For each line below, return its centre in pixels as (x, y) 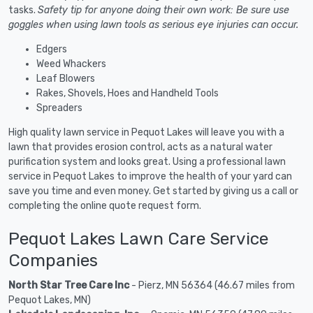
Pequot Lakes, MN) (50, 300)
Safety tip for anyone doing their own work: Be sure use (163, 10)
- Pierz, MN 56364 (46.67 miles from (212, 285)
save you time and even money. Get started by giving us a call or (153, 191)
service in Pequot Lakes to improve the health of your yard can (150, 176)
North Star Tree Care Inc (69, 285)
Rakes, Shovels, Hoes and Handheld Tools (128, 93)
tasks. (23, 10)
